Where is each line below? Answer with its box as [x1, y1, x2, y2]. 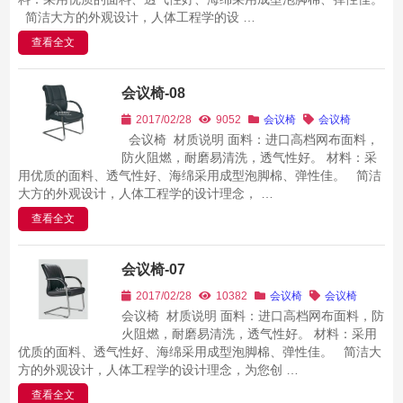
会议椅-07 [121, 262, 185, 277]
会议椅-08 [121, 85, 185, 101]
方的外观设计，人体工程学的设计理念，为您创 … [17, 363, 299, 377]
